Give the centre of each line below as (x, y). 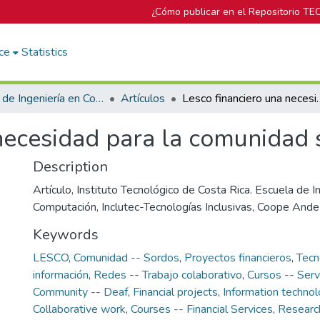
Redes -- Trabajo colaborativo (168, 275)
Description (70, 167)
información (61, 275)
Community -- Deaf (80, 292)
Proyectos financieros (238, 258)
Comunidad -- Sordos (126, 258)
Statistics (45, 52)
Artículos (143, 99)
